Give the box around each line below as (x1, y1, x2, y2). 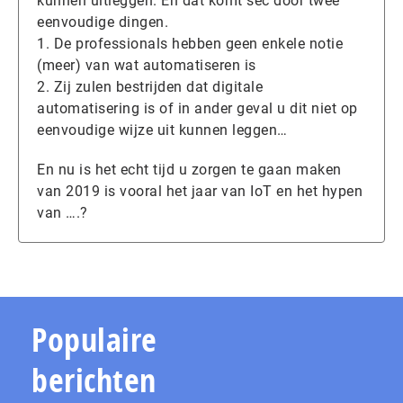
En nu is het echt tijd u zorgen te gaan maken (37, 160, 342, 178)
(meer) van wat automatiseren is (37, 56, 256, 74)
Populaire (31, 317, 157, 362)
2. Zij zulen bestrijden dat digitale (37, 77, 263, 95)
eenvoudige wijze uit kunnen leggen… (37, 121, 288, 139)
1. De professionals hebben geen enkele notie (37, 34, 343, 52)
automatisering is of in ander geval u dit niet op (37, 99, 358, 117)
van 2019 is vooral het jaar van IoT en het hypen (37, 182, 363, 200)
